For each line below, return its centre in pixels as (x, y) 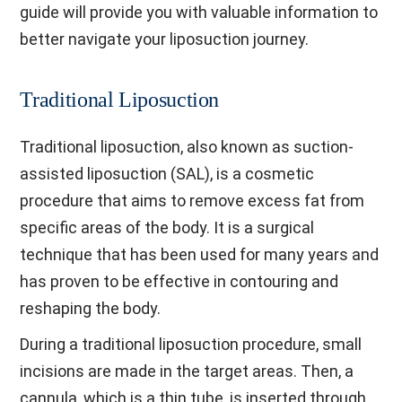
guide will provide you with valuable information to (199, 12)
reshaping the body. (91, 308)
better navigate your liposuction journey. (165, 39)
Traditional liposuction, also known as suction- (187, 147)
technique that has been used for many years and (200, 254)
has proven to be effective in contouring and (179, 281)
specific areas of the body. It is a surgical (167, 227)
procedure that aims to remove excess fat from (192, 201)
